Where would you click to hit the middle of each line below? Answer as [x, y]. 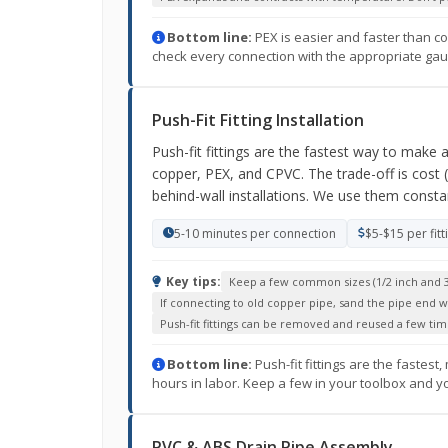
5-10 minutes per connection [255, 233]
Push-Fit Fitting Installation [258, 120]
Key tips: [192, 281]
